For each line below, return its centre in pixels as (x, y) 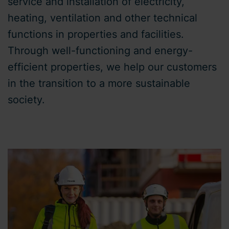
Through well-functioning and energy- (100, 51)
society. (26, 100)
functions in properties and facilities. (96, 34)
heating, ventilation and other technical (102, 18)
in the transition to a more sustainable (99, 83)
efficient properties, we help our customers (112, 67)
